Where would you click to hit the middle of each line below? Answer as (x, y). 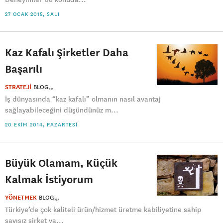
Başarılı (24, 68)
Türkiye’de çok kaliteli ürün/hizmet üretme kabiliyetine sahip (103, 210)
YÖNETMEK (21, 198)
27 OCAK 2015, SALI (32, 14)
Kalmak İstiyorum (49, 179)
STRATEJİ (18, 87)
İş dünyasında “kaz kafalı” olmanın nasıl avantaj (83, 99)
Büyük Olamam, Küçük (61, 163)
